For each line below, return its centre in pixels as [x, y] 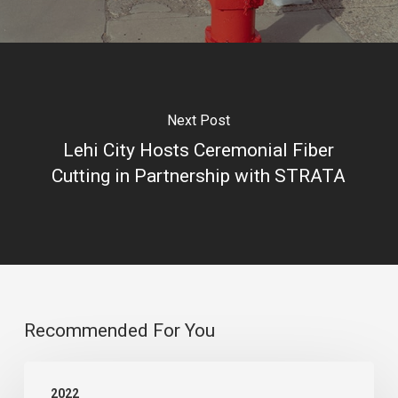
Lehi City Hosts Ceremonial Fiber [199, 150]
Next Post [199, 120]
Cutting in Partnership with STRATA [199, 175]
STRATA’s [52, 374]
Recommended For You [119, 330]
